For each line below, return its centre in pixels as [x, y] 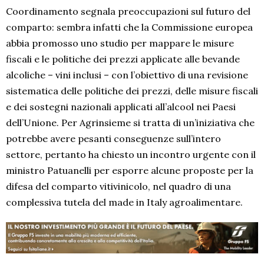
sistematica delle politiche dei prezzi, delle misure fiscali [132, 91]
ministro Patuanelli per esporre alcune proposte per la [130, 171]
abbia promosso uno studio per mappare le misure [120, 43]
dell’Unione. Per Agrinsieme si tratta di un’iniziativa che [130, 123]
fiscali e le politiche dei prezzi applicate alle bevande [123, 59]
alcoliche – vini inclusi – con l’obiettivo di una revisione [127, 75]
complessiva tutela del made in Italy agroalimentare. [124, 202]
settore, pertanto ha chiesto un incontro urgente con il [131, 155]
